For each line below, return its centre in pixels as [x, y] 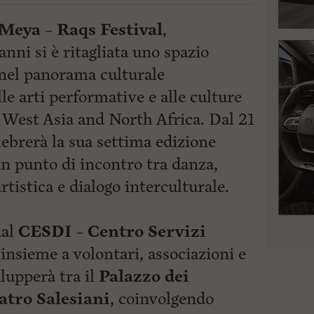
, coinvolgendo [162, 299]
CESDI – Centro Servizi [112, 232]
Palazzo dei [144, 277]
